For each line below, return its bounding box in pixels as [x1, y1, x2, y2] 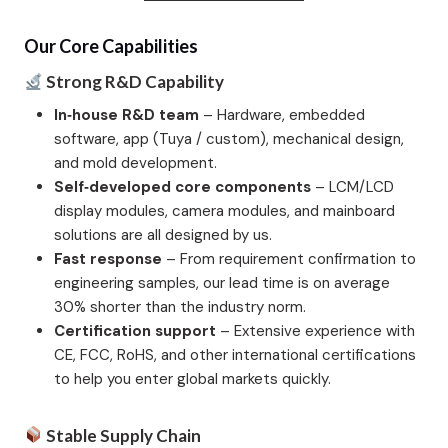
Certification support [54, 320, 216, 341]
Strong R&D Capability [43, 71, 225, 93]
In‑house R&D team [54, 104, 199, 125]
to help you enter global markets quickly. [54, 368, 331, 389]
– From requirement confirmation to [162, 248, 416, 269]
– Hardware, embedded [199, 104, 365, 125]
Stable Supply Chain [43, 424, 202, 446]
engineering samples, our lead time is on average [54, 272, 390, 293]
